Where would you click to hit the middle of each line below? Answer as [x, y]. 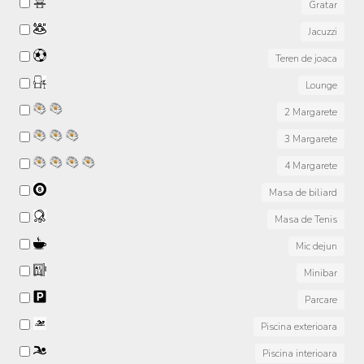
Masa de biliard [303, 193]
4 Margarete [311, 166]
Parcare [321, 300]
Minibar [321, 273]
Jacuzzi [323, 32]
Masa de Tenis [306, 220]
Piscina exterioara [299, 327]
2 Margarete [311, 113]
